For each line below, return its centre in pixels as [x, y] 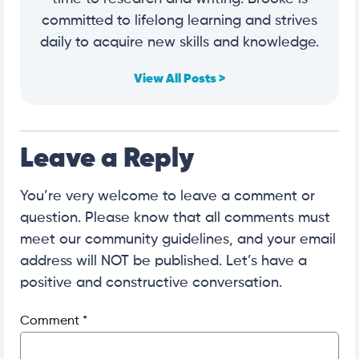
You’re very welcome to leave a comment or [167, 197]
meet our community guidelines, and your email [178, 240]
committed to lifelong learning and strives [179, 21]
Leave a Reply [107, 160]
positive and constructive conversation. [151, 283]
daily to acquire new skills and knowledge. [179, 43]
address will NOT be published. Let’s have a [163, 262]
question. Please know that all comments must [175, 218]
